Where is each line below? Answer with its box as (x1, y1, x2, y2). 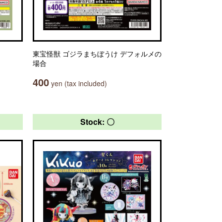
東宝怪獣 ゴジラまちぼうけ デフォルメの (33, 49, 162, 58)
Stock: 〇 (80, 116, 114, 127)
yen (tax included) (49, 78, 107, 88)
